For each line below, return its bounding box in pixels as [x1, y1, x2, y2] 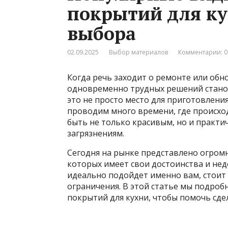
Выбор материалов [109, 48, 168, 57]
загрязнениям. [67, 128, 124, 139]
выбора [67, 21, 136, 46]
